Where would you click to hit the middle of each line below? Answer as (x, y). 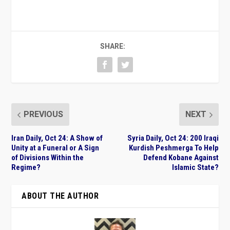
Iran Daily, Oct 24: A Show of (57, 138)
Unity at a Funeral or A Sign (55, 148)
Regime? (26, 168)
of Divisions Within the (48, 158)
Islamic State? (195, 168)
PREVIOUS (44, 115)
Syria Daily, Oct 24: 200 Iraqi (173, 138)
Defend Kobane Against (181, 158)
